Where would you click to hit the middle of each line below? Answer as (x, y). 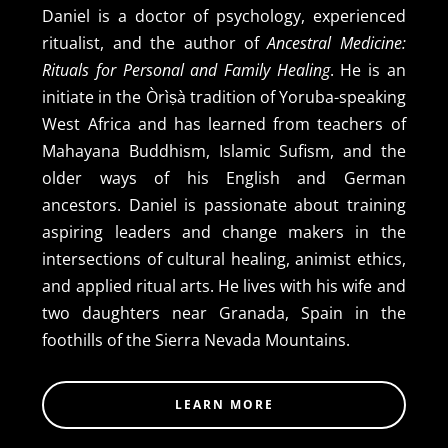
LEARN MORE (224, 404)
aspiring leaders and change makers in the (224, 231)
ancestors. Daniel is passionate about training (224, 204)
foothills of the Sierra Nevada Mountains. (196, 339)
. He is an (367, 69)
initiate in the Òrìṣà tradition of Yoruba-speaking (224, 96)
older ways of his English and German (224, 177)
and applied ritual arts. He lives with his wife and (224, 285)
